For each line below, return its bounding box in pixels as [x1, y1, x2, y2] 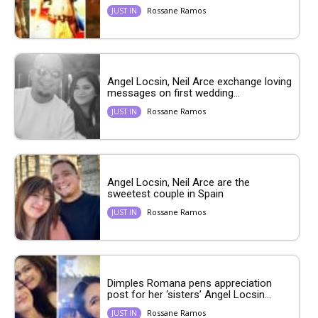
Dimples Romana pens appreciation [107, 276, 272, 290]
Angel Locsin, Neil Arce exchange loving [107, 75, 292, 88]
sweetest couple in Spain [107, 187, 226, 200]
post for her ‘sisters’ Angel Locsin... [107, 287, 271, 301]
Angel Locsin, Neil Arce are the [107, 175, 250, 189]
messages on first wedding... [107, 86, 240, 99]
